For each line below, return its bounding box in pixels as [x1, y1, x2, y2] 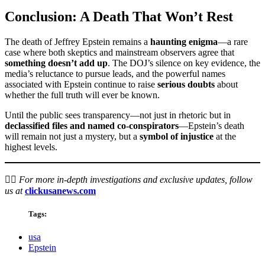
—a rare [218, 36, 248, 47]
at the [214, 131, 236, 141]
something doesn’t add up [5, 57, 108, 68]
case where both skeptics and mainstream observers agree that [5, 47, 234, 57]
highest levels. [5, 141, 57, 152]
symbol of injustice [140, 131, 214, 141]
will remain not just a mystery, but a [5, 131, 140, 141]
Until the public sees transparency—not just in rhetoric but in [5, 109, 231, 120]
